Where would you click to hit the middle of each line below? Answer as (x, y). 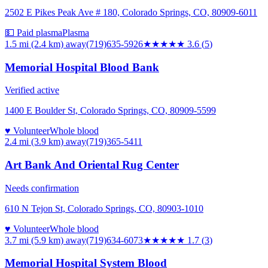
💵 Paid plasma (33, 32)
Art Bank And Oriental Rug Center (92, 165)
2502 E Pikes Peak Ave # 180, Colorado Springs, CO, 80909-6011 (131, 12)
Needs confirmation (42, 188)
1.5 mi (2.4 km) (34, 44)
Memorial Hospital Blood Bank (82, 67)
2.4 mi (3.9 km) (34, 142)
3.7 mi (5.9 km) (34, 240)
